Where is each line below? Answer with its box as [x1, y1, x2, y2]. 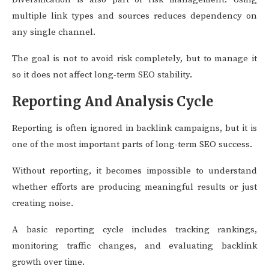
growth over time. [12, 256, 85, 268]
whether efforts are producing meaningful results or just [12, 181, 257, 193]
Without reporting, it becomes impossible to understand [12, 165, 257, 177]
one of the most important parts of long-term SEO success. [12, 139, 252, 150]
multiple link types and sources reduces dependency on [12, 10, 257, 22]
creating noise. [12, 198, 73, 209]
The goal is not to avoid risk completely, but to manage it [12, 53, 257, 64]
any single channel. [12, 26, 95, 38]
